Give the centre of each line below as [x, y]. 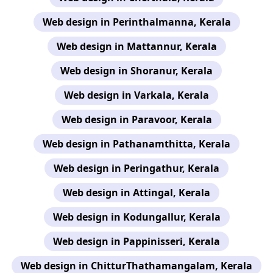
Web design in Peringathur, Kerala [136, 168]
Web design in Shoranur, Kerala [136, 70]
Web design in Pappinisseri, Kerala [136, 241]
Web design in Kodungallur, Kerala [136, 217]
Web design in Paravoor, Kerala [136, 119]
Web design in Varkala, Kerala [136, 95]
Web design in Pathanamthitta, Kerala [136, 144]
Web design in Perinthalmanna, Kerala [136, 22]
